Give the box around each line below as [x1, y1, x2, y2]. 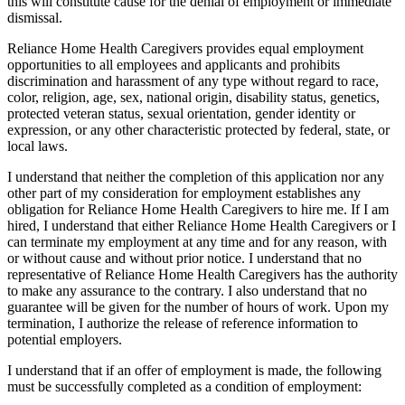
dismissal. [7, 9, 62, 25]
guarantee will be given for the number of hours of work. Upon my [7, 298, 389, 315]
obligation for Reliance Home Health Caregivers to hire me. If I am [7, 201, 389, 217]
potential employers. [7, 331, 122, 347]
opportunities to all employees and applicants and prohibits [7, 56, 340, 72]
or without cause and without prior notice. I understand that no [7, 250, 362, 266]
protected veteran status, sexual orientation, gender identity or [7, 105, 355, 121]
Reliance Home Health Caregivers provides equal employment [7, 40, 363, 56]
